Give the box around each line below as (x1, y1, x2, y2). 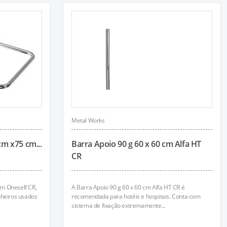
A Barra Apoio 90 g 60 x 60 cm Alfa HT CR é (71, 183, 185, 192)
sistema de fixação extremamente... (71, 201, 166, 210)
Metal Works (71, 116, 105, 125)
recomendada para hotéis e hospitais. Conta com (71, 192, 201, 201)
